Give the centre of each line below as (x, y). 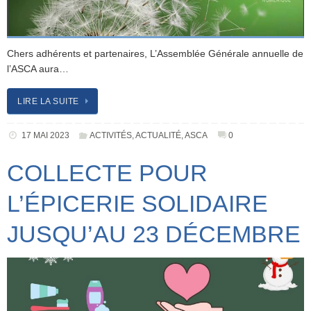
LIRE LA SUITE (48, 101)
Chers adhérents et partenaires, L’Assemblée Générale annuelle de (155, 53)
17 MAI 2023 (45, 136)
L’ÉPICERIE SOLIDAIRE (137, 204)
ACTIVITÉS (111, 136)
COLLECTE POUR (107, 173)
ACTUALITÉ (159, 136)
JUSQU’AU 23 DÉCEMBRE (154, 234)
